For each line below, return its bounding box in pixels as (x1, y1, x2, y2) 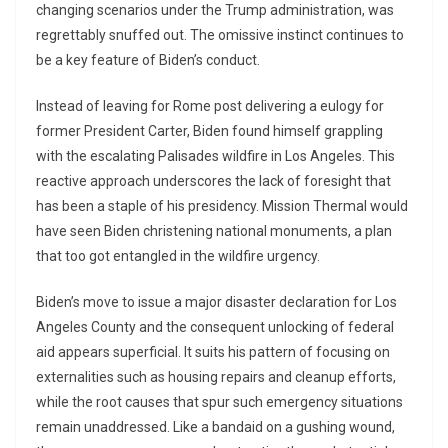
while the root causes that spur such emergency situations (36, 394, 403, 411)
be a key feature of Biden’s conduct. (36, 52, 260, 69)
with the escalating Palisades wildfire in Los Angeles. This (36, 148, 395, 165)
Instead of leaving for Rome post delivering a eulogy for (36, 98, 384, 115)
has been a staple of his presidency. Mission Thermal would (36, 198, 408, 215)
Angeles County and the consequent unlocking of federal (36, 319, 394, 336)
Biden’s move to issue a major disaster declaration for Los (36, 294, 397, 311)
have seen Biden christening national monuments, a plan (36, 223, 392, 240)
